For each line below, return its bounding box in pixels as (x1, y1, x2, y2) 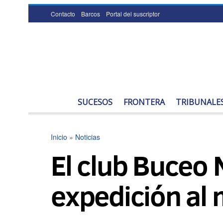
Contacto (51, 9, 75, 18)
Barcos (81, 9, 100, 18)
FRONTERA (123, 97, 165, 108)
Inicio (51, 132, 67, 142)
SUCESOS (78, 97, 112, 108)
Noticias (75, 132, 100, 142)
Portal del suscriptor (106, 9, 160, 18)
